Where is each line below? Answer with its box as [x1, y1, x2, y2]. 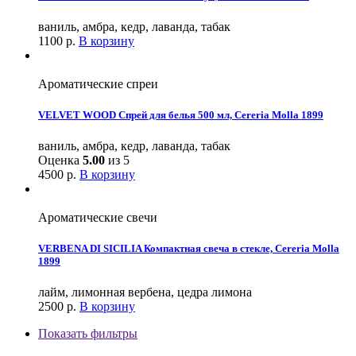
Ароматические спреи [38, 76, 158, 91]
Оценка [38, 153, 83, 168]
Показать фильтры [38, 327, 137, 341]
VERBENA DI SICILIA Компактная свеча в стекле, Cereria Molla [38, 242, 339, 255]
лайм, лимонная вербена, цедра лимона [38, 285, 252, 300]
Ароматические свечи [38, 211, 157, 225]
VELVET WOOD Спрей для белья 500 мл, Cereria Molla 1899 [38, 108, 323, 121]
